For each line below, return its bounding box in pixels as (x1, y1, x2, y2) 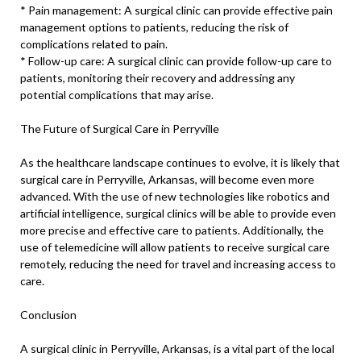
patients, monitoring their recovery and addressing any (20, 71, 295, 85)
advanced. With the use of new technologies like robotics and (20, 189, 330, 204)
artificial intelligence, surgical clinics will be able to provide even (20, 206, 336, 221)
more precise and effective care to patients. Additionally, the (20, 223, 324, 238)
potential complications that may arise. (20, 88, 214, 102)
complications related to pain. (20, 37, 168, 52)
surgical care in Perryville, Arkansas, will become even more (20, 172, 314, 187)
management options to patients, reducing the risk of (20, 20, 288, 35)
